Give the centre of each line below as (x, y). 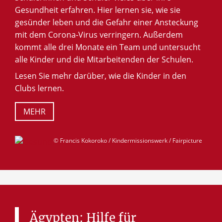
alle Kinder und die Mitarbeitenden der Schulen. (104, 59)
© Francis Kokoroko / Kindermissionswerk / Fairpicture (128, 140)
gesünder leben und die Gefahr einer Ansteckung (107, 22)
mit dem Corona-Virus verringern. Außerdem (99, 34)
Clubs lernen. (39, 88)
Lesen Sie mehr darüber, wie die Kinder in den (101, 76)
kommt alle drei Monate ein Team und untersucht (108, 47)
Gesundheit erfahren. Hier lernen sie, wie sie (98, 10)
